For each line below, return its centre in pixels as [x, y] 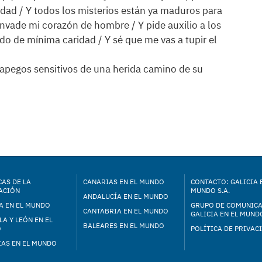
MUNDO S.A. [210, 190]
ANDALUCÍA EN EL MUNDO [126, 196]
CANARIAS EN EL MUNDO [124, 182]
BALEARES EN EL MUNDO [124, 225]
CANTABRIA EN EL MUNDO [126, 211]
